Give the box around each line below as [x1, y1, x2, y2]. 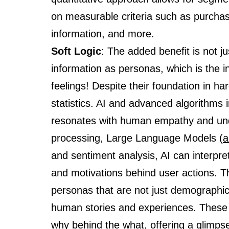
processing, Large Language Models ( [51, 132, 223, 144]
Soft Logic [51, 45, 101, 57]
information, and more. [51, 28, 154, 39]
